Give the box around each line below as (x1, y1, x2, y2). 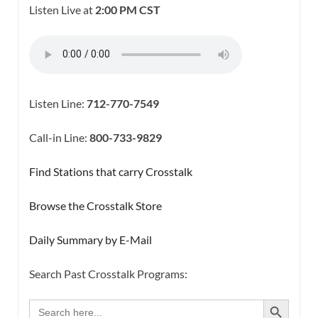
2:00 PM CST (95, 2, 160, 16)
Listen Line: (29, 96, 87, 110)
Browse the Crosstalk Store (29, 198, 162, 212)
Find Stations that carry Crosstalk (29, 164, 192, 178)
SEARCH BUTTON (263, 292, 297, 305)
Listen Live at (29, 2, 95, 16)
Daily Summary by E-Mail (29, 232, 152, 246)
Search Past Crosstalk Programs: (29, 266, 187, 280)
